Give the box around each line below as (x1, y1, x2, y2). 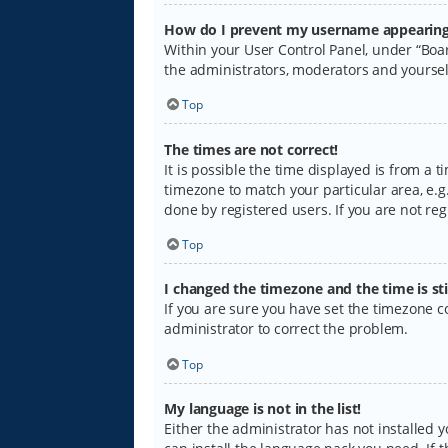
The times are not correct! (164, 139, 339, 159)
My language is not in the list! (164, 399, 362, 419)
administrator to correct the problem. (164, 319, 409, 339)
